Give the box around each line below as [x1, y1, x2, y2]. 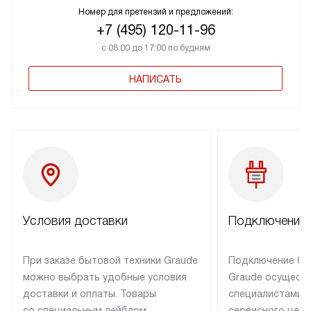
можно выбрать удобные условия [23, 271, 187, 283]
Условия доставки [23, 214, 128, 228]
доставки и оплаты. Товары [23, 288, 156, 300]
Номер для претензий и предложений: [78, 7, 233, 17]
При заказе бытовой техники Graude [23, 255, 198, 267]
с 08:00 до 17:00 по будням [101, 43, 210, 53]
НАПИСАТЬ [129, 74, 182, 85]
